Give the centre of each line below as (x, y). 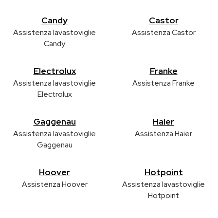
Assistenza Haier (163, 133)
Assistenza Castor (163, 32)
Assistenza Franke (163, 83)
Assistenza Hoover (54, 184)
